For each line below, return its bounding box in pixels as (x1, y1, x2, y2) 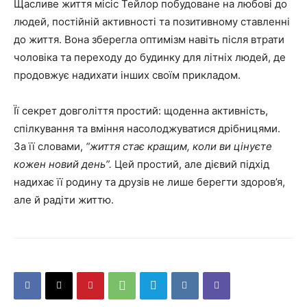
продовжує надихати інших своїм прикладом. (14, 68, 241, 82)
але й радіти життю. (14, 193, 114, 206)
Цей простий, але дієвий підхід (112, 157, 269, 171)
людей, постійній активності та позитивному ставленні (14, 14, 290, 28)
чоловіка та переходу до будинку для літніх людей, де (14, 50, 286, 64)
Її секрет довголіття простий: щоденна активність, (14, 103, 268, 117)
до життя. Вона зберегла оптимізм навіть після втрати (14, 32, 284, 46)
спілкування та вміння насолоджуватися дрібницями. (14, 121, 280, 135)
